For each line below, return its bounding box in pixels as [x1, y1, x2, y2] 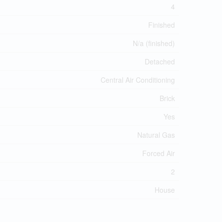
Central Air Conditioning [101, 75, 175, 85]
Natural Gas [137, 130, 175, 140]
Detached [145, 56, 175, 66]
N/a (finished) [133, 38, 175, 48]
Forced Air [142, 148, 175, 158]
